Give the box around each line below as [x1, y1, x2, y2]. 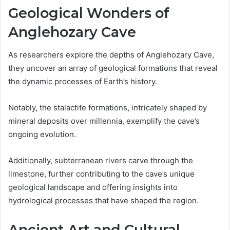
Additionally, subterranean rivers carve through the [8, 156, 193, 166]
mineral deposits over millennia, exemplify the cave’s [8, 116, 200, 126]
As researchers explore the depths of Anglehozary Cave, [8, 50, 214, 60]
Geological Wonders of [8, 4, 169, 22]
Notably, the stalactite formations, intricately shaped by [8, 103, 207, 113]
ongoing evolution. [8, 129, 76, 140]
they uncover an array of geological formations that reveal [8, 63, 218, 73]
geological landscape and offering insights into [8, 182, 178, 193]
